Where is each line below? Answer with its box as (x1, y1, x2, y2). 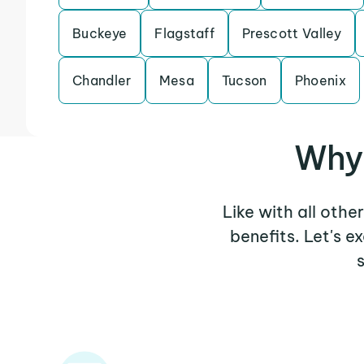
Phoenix (294, 72, 347, 89)
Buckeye (72, 25, 128, 41)
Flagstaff (154, 25, 215, 41)
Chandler (72, 72, 132, 89)
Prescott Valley (242, 25, 341, 41)
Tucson (221, 72, 267, 89)
